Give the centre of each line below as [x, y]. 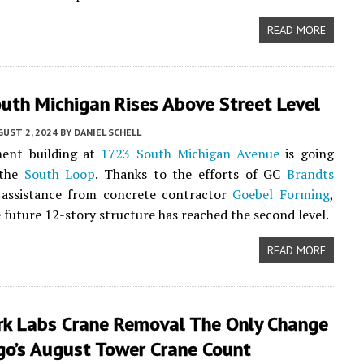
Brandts [310, 174]
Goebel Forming [281, 194]
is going [307, 154]
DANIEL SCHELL [108, 132]
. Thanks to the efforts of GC [191, 174]
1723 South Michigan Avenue [191, 154]
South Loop [60, 174]
